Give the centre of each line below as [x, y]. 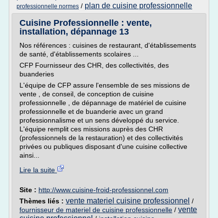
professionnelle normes [48, 6]
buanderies [37, 74]
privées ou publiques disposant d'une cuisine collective [103, 146]
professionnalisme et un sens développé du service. [99, 120]
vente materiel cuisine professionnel [128, 201]
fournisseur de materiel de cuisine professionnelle [96, 210]
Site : [29, 190]
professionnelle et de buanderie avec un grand [91, 111]
